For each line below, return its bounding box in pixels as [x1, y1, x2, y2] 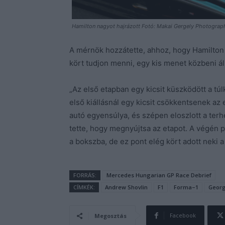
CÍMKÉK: [73, 183, 95, 191]
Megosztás [94, 212, 127, 220]
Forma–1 [174, 183, 198, 191]
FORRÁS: [73, 171, 96, 179]
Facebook [170, 211, 196, 219]
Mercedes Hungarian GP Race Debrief [106, 171, 211, 179]
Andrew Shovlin [105, 183, 148, 191]
